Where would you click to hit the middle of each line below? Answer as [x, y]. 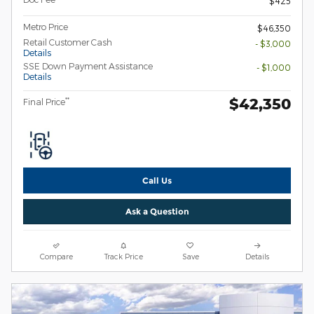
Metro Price [46, 27]
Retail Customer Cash [68, 42]
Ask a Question [157, 212]
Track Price [123, 256]
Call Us [157, 181]
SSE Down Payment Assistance [88, 66]
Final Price [44, 102]
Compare [57, 256]
